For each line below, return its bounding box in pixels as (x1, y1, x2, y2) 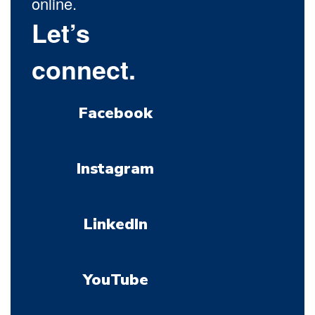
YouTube (82, 269, 148, 291)
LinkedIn (83, 214, 148, 236)
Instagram (77, 158, 155, 180)
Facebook (78, 103, 153, 124)
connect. (32, 51, 136, 88)
